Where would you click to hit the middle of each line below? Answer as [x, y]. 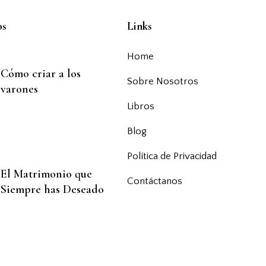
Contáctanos [155, 181]
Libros [141, 106]
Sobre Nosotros [163, 81]
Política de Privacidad [172, 156]
